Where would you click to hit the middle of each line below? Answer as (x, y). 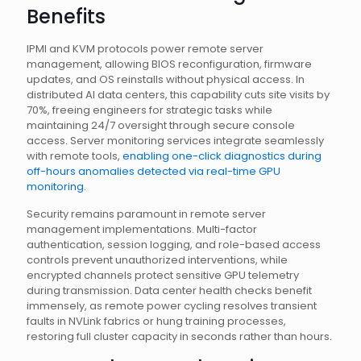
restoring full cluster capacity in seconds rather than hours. (179, 336)
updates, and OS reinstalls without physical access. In (166, 79)
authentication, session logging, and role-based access (174, 245)
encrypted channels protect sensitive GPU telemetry (163, 275)
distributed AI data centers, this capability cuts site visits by (178, 95)
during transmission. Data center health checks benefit (169, 290)
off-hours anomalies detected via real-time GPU (154, 171)
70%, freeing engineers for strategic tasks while (149, 110)
